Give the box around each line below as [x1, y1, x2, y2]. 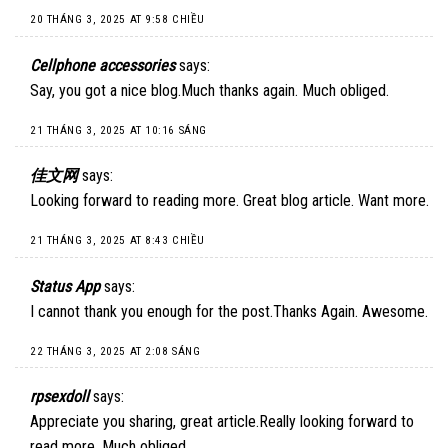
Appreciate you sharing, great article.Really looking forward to [30, 412, 414, 432]
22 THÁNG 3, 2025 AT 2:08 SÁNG [30, 344, 201, 358]
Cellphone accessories [30, 55, 175, 75]
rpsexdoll [30, 387, 89, 407]
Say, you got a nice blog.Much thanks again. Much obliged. [30, 80, 389, 100]
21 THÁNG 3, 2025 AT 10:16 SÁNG [30, 123, 207, 137]
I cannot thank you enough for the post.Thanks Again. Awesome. [30, 301, 428, 321]
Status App [30, 276, 100, 296]
